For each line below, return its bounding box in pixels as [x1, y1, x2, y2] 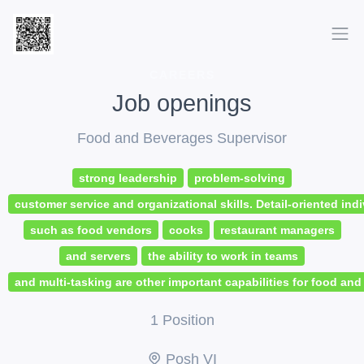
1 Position [149, 312, 214, 329]
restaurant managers [219, 223, 335, 237]
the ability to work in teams [148, 249, 298, 263]
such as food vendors [29, 223, 152, 237]
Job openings [112, 90, 252, 117]
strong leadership [79, 171, 177, 185]
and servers [66, 249, 131, 263]
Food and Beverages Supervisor [77, 130, 287, 147]
